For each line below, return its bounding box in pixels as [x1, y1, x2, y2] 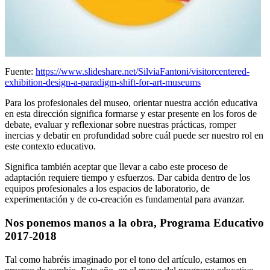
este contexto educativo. [5, 141, 96, 152]
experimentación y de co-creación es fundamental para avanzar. [5, 194, 245, 205]
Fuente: [5, 66, 36, 77]
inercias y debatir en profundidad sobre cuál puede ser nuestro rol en [5, 130, 263, 141]
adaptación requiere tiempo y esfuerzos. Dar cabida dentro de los [5, 172, 250, 183]
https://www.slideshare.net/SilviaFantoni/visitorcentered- [36, 66, 250, 77]
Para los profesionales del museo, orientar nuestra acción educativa [5, 98, 257, 108]
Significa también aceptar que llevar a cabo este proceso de [5, 162, 228, 172]
